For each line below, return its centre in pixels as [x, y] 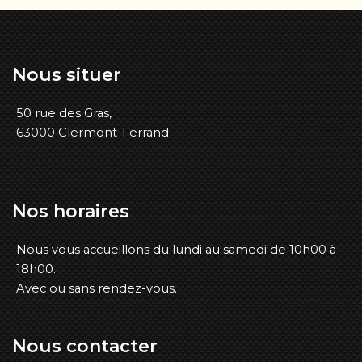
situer [94, 75]
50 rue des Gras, [64, 114]
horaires [91, 212]
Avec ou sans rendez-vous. [97, 289]
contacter [112, 347]
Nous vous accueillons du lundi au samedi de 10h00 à [176, 250]
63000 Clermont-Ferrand [93, 133]
